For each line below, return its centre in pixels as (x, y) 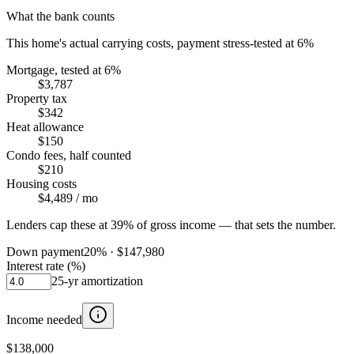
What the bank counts (60, 16)
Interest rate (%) (46, 265)
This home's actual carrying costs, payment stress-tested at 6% (160, 43)
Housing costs (41, 183)
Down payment (45, 251)
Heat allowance (45, 126)
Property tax (37, 98)
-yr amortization (104, 281)
